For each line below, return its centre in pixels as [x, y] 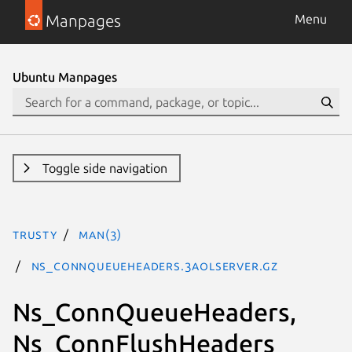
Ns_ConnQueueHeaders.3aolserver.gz [155, 266]
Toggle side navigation [104, 168]
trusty [35, 234]
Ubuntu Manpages [65, 77]
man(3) [101, 234]
